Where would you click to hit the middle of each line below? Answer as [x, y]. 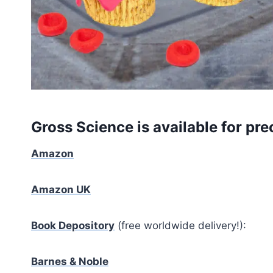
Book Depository [73, 225]
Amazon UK [61, 190]
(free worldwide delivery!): [180, 225]
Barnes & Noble [70, 261]
